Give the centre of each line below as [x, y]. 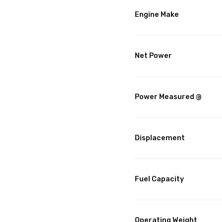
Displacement [160, 138]
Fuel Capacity [159, 179]
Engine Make [157, 15]
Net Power [153, 56]
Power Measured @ [168, 97]
